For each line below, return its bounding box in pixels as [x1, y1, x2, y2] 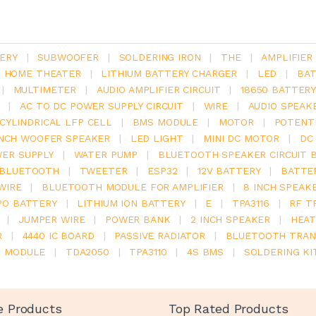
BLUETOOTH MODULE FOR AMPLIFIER [42, 181, 224, 193]
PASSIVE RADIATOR [114, 230, 205, 242]
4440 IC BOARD [22, 230, 95, 242]
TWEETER [79, 165, 128, 177]
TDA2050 [65, 246, 109, 258]
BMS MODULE [132, 116, 199, 128]
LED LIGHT [130, 133, 183, 145]
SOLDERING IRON [119, 51, 201, 63]
